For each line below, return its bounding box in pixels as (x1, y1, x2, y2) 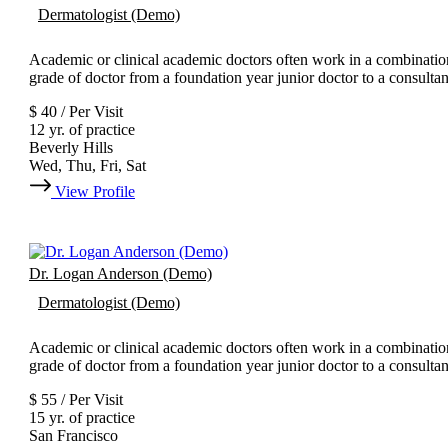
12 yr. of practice (29, 121, 135, 139)
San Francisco (29, 427, 118, 445)
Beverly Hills (29, 139, 113, 157)
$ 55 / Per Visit (29, 391, 123, 409)
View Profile (55, 183, 135, 201)
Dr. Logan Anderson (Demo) (29, 265, 212, 283)
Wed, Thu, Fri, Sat (29, 157, 146, 175)
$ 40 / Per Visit (29, 103, 123, 121)
